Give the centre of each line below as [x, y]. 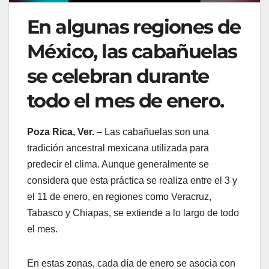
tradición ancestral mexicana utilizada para [118, 148]
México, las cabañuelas [132, 52]
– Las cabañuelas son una [152, 132]
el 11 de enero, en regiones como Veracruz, [119, 197]
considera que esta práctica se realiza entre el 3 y [132, 181]
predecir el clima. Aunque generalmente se [118, 165]
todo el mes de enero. [125, 101]
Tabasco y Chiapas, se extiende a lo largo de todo [133, 213]
